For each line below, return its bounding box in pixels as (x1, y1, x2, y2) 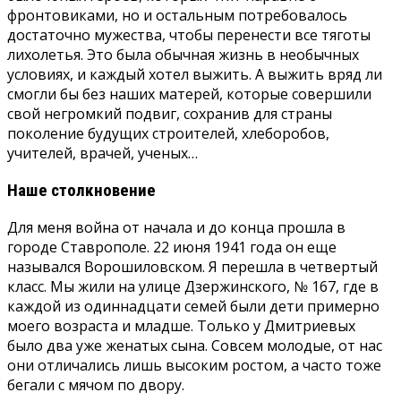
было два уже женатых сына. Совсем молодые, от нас (7, 336, 382, 356)
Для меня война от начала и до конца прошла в (7, 218, 346, 238)
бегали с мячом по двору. (7, 375, 184, 396)
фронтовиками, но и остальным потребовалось (7, 5, 347, 26)
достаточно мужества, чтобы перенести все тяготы (7, 25, 371, 46)
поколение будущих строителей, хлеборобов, (7, 124, 329, 144)
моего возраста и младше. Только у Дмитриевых (7, 316, 355, 337)
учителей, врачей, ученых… (7, 143, 198, 164)
